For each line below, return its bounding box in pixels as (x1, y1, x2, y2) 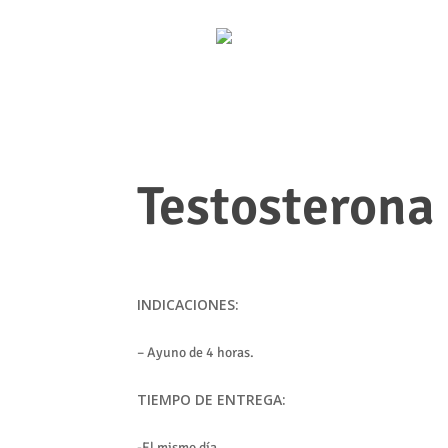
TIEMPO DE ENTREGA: (136, 390, 286, 409)
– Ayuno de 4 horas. (136, 344, 254, 361)
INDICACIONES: (136, 295, 239, 314)
